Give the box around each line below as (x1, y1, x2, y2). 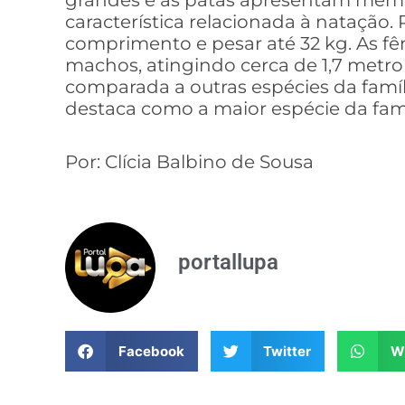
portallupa (178, 249, 278, 275)
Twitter (263, 342, 311, 360)
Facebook (118, 342, 184, 360)
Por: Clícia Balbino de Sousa (65, 151, 314, 174)
